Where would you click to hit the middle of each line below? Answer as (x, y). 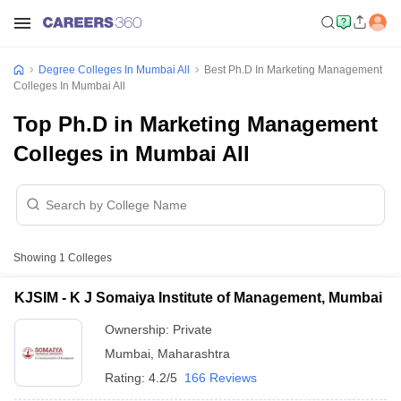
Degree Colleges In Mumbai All (114, 70)
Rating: (127, 378)
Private (192, 329)
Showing (36, 258)
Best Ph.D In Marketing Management (293, 70)
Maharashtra (194, 354)
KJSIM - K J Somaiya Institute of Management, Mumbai (198, 298)
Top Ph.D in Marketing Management (196, 124)
